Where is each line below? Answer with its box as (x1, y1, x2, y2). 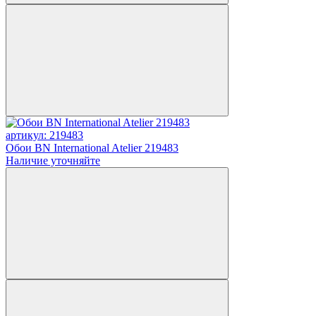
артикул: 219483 (6, 128, 83, 141)
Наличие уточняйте (6, 154, 100, 166)
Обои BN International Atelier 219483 (6, 141, 178, 154)
